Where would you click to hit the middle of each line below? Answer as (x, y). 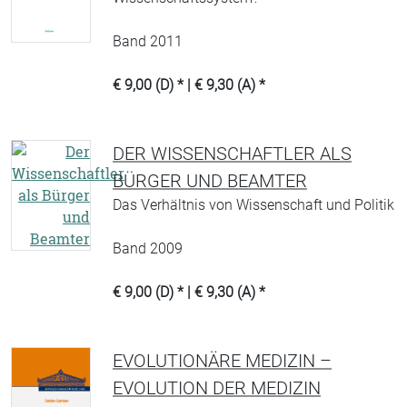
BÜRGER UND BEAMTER (210, 181)
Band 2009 (148, 248)
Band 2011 (148, 41)
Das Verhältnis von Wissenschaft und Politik (253, 205)
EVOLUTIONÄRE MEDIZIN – (222, 361)
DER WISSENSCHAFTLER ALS (232, 154)
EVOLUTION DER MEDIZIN (217, 388)
